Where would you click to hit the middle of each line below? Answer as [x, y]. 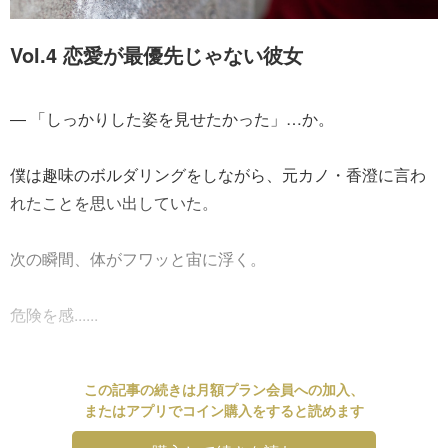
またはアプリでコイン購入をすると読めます [224, 409]
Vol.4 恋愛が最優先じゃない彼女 [156, 54]
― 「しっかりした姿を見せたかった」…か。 [172, 118]
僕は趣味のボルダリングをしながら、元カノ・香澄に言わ [218, 174]
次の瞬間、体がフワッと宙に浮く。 [138, 258]
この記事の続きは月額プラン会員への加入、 [224, 388]
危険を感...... [54, 314]
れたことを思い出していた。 [114, 202]
